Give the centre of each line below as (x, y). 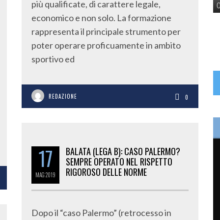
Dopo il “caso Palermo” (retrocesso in (101, 213)
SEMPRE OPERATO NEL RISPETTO (119, 162)
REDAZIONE (63, 96)
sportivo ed (53, 59)
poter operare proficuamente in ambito (106, 45)
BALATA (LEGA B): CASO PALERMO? (123, 151)
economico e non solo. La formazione (101, 18)
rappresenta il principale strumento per (106, 31)
